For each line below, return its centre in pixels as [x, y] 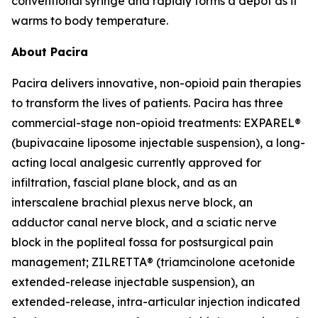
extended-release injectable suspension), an [133, 282]
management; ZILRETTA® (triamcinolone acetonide [153, 262]
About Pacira [50, 52]
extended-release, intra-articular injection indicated [156, 302]
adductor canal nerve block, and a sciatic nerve [144, 222]
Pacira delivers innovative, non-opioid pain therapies [156, 83]
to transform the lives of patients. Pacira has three [147, 103]
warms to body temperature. [90, 21]
